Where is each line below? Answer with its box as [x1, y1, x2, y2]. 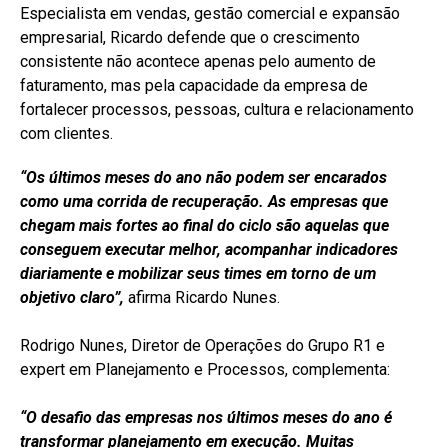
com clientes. [20, 123, 113, 143]
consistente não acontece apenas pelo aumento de [20, 51, 376, 71]
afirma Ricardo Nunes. [124, 287, 280, 307]
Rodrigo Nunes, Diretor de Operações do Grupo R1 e [20, 335, 385, 355]
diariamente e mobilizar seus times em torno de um [20, 263, 376, 283]
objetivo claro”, [20, 287, 124, 307]
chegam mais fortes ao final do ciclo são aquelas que [20, 215, 389, 235]
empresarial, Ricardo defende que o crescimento [20, 27, 360, 47]
